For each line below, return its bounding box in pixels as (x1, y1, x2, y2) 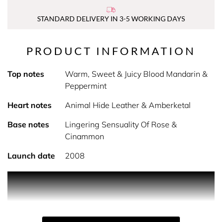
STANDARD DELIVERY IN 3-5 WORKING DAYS (37, 14, 185, 23)
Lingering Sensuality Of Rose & (64, 119, 177, 129)
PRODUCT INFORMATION (26, 44, 196, 57)
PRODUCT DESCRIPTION (64, 172, 158, 182)
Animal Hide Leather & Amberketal (64, 100, 191, 110)
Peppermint (64, 81, 107, 91)
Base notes (7, 119, 49, 129)
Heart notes (7, 100, 52, 110)
